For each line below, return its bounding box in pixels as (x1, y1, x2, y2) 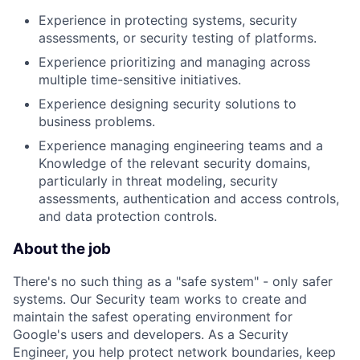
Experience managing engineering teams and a (39, 137, 323, 153)
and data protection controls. (39, 207, 217, 224)
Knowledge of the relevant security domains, (39, 154, 310, 171)
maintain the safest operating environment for (13, 309, 292, 325)
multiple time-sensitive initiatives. (39, 71, 241, 88)
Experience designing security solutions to (39, 95, 297, 112)
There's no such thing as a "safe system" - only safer (13, 273, 333, 290)
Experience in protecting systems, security (39, 11, 297, 28)
